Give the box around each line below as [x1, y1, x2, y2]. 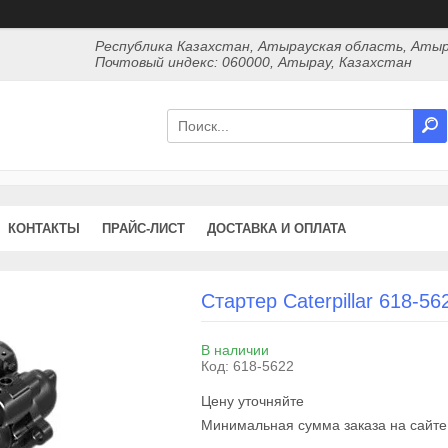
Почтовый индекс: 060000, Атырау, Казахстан [95, 54, 413, 70]
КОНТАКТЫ [8, 221, 80, 236]
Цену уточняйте [200, 393, 304, 409]
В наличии [200, 342, 269, 358]
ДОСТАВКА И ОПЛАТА [207, 221, 346, 236]
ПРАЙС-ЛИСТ [102, 221, 185, 236]
